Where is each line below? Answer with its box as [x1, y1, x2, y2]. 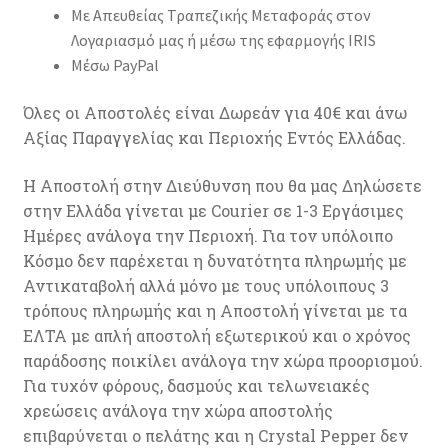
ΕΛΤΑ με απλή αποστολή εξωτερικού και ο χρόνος [22, 325, 411, 347]
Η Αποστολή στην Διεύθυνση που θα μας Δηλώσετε [22, 175, 422, 197]
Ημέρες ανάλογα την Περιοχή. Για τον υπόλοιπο [22, 225, 393, 247]
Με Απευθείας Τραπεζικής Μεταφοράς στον [70, 4, 371, 25]
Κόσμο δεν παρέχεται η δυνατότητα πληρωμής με [22, 250, 407, 272]
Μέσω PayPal [70, 54, 159, 75]
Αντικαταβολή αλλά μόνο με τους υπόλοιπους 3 [22, 275, 389, 297]
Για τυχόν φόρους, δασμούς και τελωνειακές [22, 375, 370, 397]
